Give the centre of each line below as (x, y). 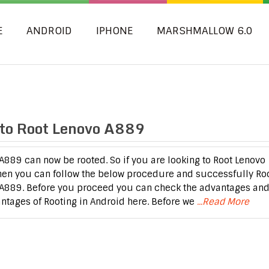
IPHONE (114, 31)
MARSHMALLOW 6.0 (205, 31)
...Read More (223, 202)
